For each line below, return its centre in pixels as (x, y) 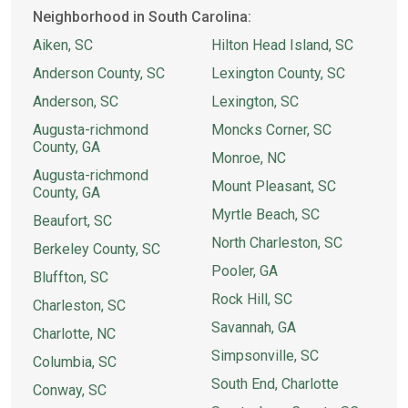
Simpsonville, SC (265, 356)
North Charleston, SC (277, 243)
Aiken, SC (63, 45)
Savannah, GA (254, 327)
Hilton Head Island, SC (282, 45)
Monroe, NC (249, 158)
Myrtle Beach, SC (265, 214)
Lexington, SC (255, 102)
